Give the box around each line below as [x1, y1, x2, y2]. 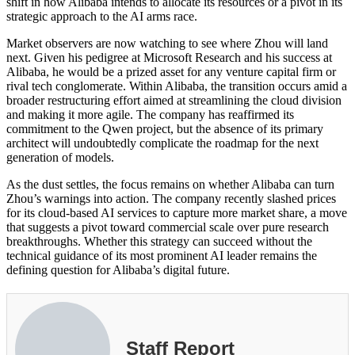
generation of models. [6, 150, 114, 164]
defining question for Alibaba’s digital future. [6, 262, 230, 277]
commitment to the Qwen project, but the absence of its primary [6, 121, 323, 136]
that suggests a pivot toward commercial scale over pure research [6, 219, 329, 234]
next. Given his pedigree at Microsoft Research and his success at [6, 50, 332, 64]
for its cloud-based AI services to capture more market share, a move [6, 205, 347, 219]
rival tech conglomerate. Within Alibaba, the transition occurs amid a [6, 78, 347, 93]
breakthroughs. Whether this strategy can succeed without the [6, 234, 312, 248]
